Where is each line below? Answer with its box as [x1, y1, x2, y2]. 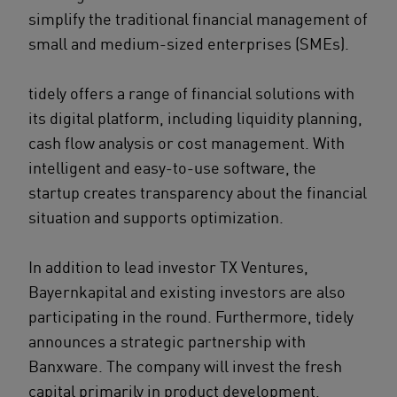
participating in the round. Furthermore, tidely [28, 307, 354, 326]
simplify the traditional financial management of [28, 9, 368, 28]
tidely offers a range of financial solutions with [28, 83, 354, 103]
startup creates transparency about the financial [28, 183, 367, 202]
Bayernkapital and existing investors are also [28, 282, 346, 301]
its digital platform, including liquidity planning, [28, 108, 362, 128]
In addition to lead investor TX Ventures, [28, 257, 308, 276]
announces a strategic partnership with [28, 331, 306, 351]
